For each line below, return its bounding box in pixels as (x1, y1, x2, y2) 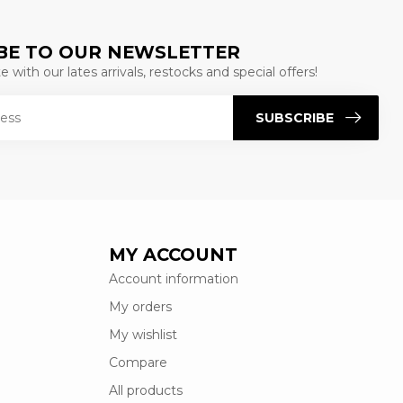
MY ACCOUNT (109, 244, 237, 266)
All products (109, 382, 183, 399)
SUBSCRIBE (255, 109, 334, 126)
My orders (109, 299, 172, 316)
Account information (109, 271, 238, 288)
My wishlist (109, 327, 177, 344)
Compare (109, 354, 167, 372)
